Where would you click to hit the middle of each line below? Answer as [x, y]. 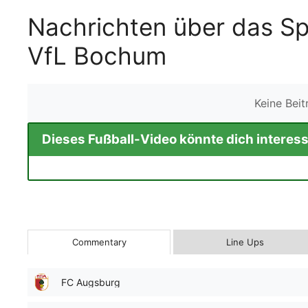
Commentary [99, 242]
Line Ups [245, 242]
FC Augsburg [91, 283]
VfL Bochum [97, 55]
